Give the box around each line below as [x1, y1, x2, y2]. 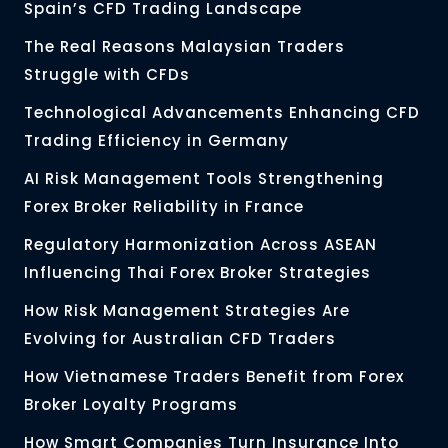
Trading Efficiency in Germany [24, 130, 289, 152]
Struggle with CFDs [24, 64, 190, 86]
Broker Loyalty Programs [24, 394, 238, 416]
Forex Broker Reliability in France [24, 196, 304, 218]
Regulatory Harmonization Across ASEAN [24, 234, 377, 256]
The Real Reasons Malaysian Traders [24, 36, 345, 58]
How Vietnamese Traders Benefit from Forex [24, 366, 404, 388]
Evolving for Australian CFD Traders [24, 328, 336, 350]
